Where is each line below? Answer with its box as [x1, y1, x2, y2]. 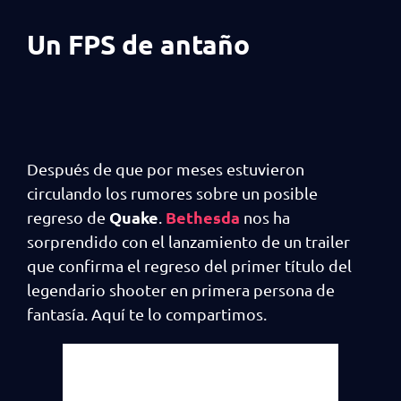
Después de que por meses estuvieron [27, 158, 304, 178]
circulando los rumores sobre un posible [27, 183, 318, 202]
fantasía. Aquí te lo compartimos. [27, 303, 267, 323]
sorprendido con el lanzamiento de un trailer [27, 231, 350, 251]
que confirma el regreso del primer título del [27, 255, 352, 275]
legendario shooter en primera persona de [27, 279, 335, 299]
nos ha [240, 207, 290, 226]
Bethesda [166, 206, 240, 227]
